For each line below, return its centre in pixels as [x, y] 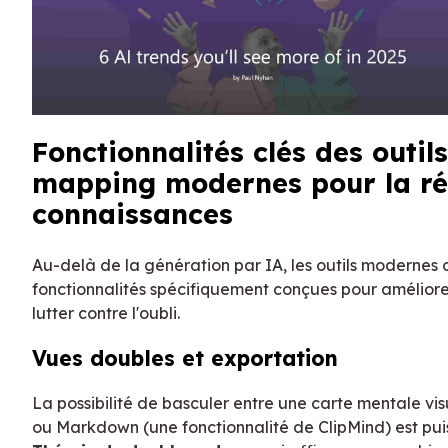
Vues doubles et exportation [185, 357]
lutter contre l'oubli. [106, 312]
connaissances [132, 214]
